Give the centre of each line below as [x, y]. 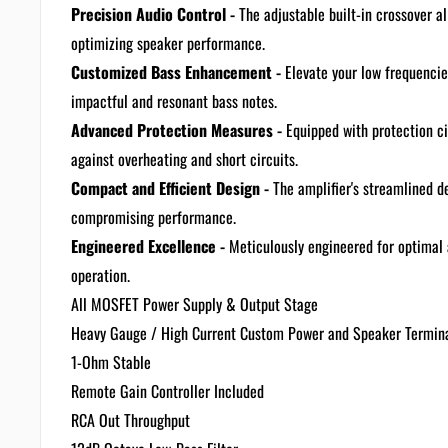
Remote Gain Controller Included [167, 391]
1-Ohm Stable [111, 362]
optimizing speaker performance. [168, 43]
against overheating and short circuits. [184, 159]
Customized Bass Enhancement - [176, 72]
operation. [100, 275]
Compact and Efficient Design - [170, 188]
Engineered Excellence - [148, 246]
